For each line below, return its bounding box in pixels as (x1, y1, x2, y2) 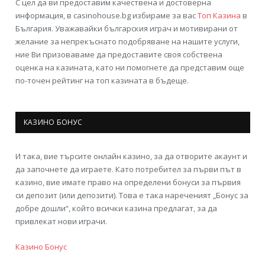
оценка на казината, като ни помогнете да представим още (15, 62, 244, 73)
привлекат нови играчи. (15, 215, 107, 227)
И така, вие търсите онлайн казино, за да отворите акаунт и (15, 150, 247, 161)
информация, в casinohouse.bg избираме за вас (15, 9, 198, 21)
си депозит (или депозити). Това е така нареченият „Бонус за (15, 189, 248, 201)
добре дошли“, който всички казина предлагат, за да (15, 202, 217, 214)
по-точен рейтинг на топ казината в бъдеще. (15, 75, 189, 86)
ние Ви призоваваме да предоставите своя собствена (15, 49, 222, 60)
